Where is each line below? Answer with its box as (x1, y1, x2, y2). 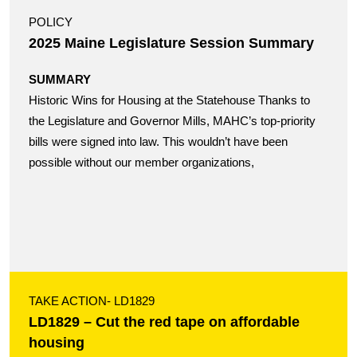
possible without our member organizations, (29, 156, 254, 169)
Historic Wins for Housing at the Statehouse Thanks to (29, 94, 310, 107)
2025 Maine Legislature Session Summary (29, 35, 314, 51)
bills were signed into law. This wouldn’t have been (29, 135, 288, 148)
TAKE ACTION (29, 295, 107, 308)
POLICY (29, 16, 73, 29)
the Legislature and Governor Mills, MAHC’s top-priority (29, 115, 316, 127)
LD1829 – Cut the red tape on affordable (29, 314, 300, 330)
